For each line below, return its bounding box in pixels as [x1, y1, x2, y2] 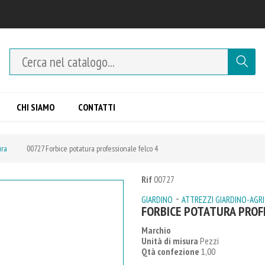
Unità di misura [141, 235, 198, 247]
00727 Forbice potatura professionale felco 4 [27, 143, 158, 154]
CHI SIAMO [17, 101, 54, 113]
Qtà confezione [141, 245, 199, 257]
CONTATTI [78, 101, 115, 113]
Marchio [141, 224, 171, 236]
